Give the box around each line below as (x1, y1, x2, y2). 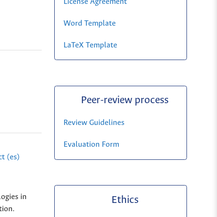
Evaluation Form (63, 140, 119, 149)
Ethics (111, 194, 139, 206)
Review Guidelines (63, 119, 124, 127)
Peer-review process (81, 95, 169, 107)
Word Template (63, 19, 116, 28)
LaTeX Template (63, 41, 117, 49)
